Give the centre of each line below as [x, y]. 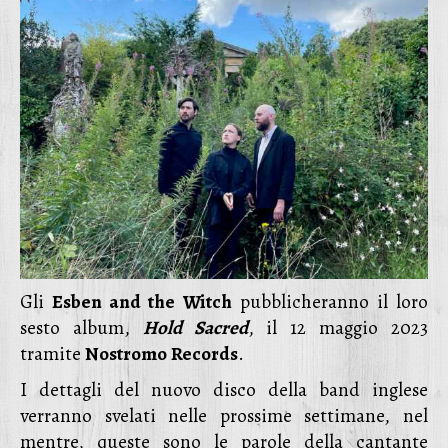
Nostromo [126, 354]
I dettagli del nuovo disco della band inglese [224, 390]
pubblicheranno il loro [330, 302]
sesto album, [81, 328]
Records [204, 354]
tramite [52, 354]
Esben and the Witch [142, 302]
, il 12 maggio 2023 [338, 328]
